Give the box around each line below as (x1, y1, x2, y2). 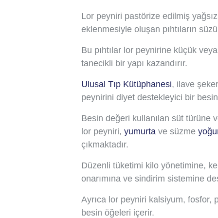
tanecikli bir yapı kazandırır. (81, 58, 187, 68)
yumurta (124, 126, 156, 136)
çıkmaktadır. (81, 139, 128, 149)
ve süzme (156, 126, 198, 136)
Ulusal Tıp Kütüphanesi (81, 79, 172, 89)
